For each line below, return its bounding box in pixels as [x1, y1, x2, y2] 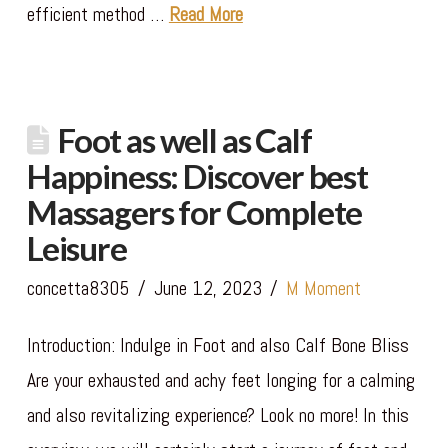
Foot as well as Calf [57, 119, 312, 160]
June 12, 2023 [153, 275, 262, 301]
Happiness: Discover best [26, 155, 368, 196]
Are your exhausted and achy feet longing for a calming [26, 367, 415, 393]
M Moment [286, 275, 362, 301]
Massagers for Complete [26, 191, 363, 232]
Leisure [26, 227, 127, 268]
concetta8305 [26, 275, 129, 301]
